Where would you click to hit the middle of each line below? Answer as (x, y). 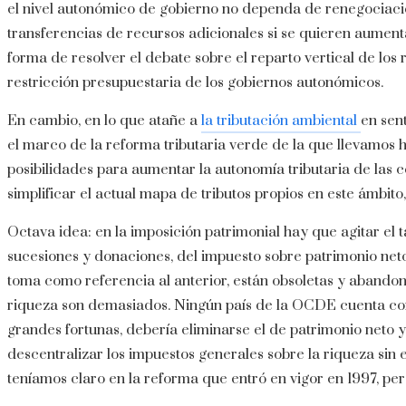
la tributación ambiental (281, 121)
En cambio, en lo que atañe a (104, 121)
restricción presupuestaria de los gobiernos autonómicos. (195, 83)
